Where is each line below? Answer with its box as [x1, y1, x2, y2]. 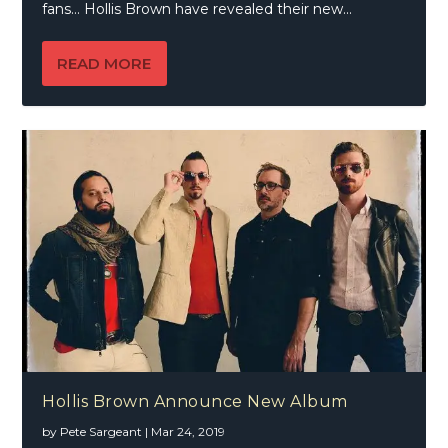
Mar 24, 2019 [151, 423, 226, 439]
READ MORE [57, 53, 152, 73]
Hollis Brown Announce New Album [42, 391, 348, 411]
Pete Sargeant [60, 423, 143, 439]
